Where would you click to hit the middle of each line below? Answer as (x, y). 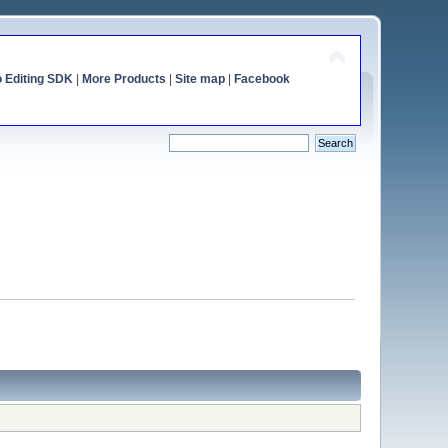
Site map (199, 79)
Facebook (261, 79)
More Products (123, 79)
